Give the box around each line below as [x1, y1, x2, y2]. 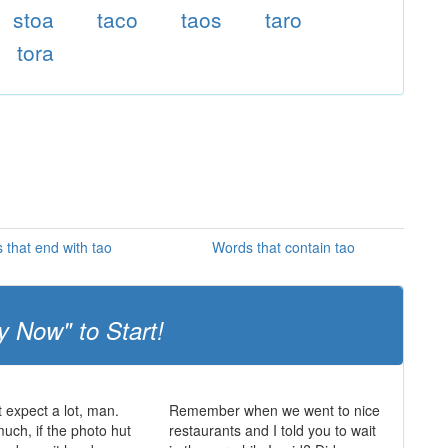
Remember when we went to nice [168, 400, 380, 420]
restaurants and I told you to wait [168, 420, 376, 440]
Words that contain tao [211, 237, 355, 257]
